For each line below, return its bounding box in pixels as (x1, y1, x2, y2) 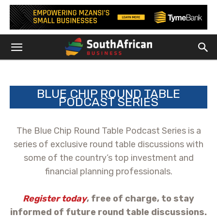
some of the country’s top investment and (23, 153, 194, 163)
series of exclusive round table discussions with (14, 139, 203, 150)
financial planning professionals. (45, 166, 172, 177)
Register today (23, 193, 87, 204)
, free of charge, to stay (87, 193, 194, 204)
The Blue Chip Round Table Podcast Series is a (16, 125, 201, 136)
